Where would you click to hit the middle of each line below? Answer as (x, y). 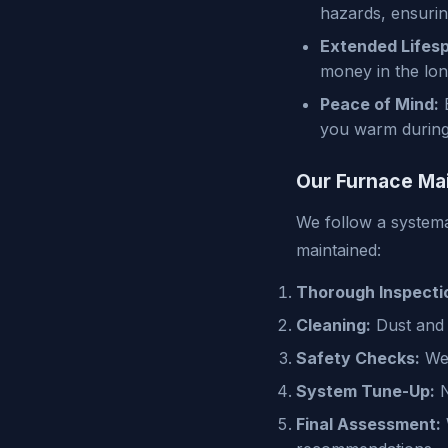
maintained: (338, 249)
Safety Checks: (358, 357)
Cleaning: (333, 324)
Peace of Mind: (379, 103)
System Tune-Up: (365, 390)
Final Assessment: (368, 423)
